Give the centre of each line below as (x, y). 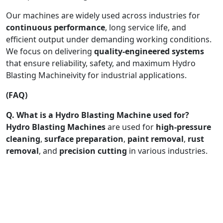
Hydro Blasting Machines (56, 127)
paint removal (156, 139)
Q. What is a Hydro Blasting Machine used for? (98, 115)
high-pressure (183, 127)
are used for (131, 127)
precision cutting (93, 151)
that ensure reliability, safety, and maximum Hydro (101, 63)
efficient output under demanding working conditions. (109, 39)
